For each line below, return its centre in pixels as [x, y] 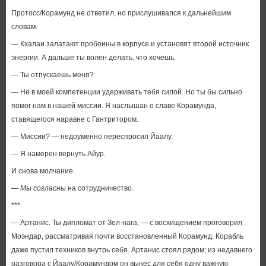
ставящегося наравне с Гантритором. [75, 119]
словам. [24, 27]
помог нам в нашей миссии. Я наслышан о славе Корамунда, [113, 106]
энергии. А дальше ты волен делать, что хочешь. [93, 58]
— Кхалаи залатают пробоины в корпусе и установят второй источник [130, 44]
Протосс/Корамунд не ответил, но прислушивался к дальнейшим [121, 13]
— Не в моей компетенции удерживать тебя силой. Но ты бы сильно [126, 92]
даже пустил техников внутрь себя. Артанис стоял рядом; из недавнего [132, 250]
